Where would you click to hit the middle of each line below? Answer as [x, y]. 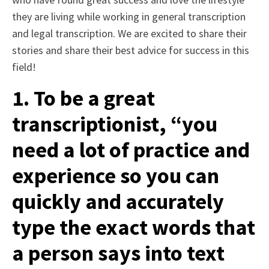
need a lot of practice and [131, 150]
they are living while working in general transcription [129, 16]
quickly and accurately [118, 201]
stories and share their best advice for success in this [131, 50]
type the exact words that [134, 227]
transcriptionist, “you [115, 124]
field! [24, 67]
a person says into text [118, 253]
